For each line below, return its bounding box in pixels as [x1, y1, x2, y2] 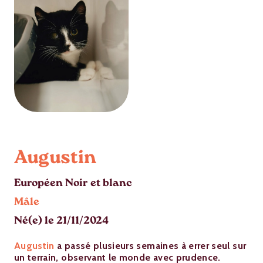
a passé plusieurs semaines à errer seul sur [54, 240, 247, 252]
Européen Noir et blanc [14, 176, 132, 193]
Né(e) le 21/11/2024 [14, 214, 109, 230]
